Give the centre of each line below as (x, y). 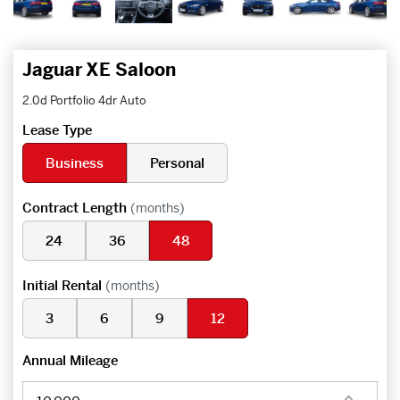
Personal (177, 163)
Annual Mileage (70, 361)
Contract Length (76, 208)
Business (75, 163)
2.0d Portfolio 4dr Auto (84, 101)
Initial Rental (64, 286)
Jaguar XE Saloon (99, 71)
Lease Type (57, 130)
